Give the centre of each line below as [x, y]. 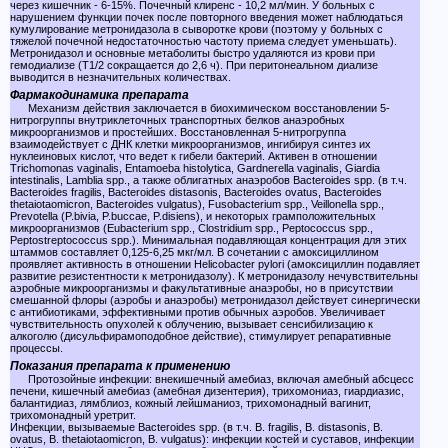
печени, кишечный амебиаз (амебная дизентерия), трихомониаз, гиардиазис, [207, 391]
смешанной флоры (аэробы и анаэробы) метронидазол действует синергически [215, 300]
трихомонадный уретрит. [73, 415]
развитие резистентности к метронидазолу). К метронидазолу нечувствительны [214, 276]
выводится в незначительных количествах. [120, 77]
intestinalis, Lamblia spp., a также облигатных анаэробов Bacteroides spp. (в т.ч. [208, 180]
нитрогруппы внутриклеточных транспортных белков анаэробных [177, 120]
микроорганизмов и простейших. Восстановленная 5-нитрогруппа [178, 132]
